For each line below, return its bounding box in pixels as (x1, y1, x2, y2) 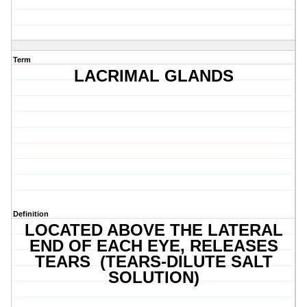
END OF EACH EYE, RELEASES (29, 236, 278, 256)
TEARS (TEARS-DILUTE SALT (34, 252, 273, 271)
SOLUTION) (108, 268, 199, 287)
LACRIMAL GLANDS (73, 66, 234, 86)
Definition (13, 210, 49, 219)
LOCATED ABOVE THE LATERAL (24, 221, 283, 240)
